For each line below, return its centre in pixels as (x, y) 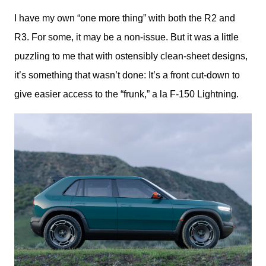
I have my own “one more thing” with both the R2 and (125, 18)
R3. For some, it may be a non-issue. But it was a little (126, 37)
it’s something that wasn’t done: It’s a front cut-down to (127, 75)
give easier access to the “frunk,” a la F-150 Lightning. (128, 94)
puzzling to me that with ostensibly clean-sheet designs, (131, 56)
